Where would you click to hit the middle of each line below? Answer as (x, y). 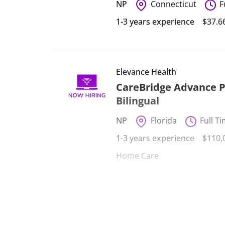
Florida (163, 120)
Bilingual (138, 101)
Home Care (138, 155)
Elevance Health (146, 72)
